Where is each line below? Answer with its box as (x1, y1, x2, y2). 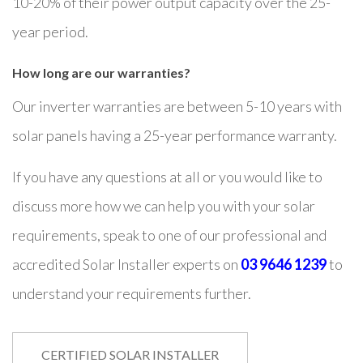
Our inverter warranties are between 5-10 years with (12, 96, 342, 115)
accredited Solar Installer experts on (12, 255, 241, 274)
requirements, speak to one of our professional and (12, 226, 327, 245)
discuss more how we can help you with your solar (12, 197, 315, 216)
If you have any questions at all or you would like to (12, 168, 322, 186)
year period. (12, 22, 88, 41)
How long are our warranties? (12, 64, 190, 80)
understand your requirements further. (12, 284, 251, 303)
